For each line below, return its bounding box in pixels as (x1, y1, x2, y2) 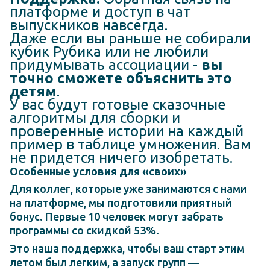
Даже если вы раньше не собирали (10, 30, 251, 46)
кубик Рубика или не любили (10, 43, 209, 60)
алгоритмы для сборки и (10, 109, 180, 126)
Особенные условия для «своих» (10, 165, 187, 177)
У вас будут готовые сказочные (10, 96, 226, 113)
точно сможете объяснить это (10, 69, 232, 86)
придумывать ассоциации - (10, 56, 201, 73)
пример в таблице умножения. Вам (10, 136, 251, 152)
